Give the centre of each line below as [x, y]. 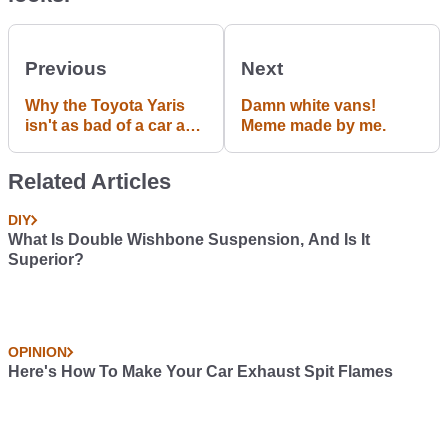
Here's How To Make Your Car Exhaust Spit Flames [200, 371]
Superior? [46, 259]
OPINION [37, 352]
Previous [66, 68]
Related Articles [89, 181]
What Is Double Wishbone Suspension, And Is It [189, 239]
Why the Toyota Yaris [105, 105]
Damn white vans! [308, 105]
